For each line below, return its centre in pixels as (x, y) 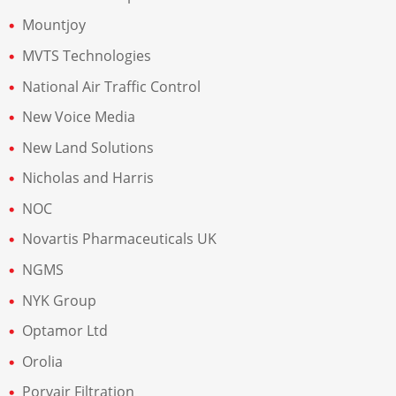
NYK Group (59, 300)
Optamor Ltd (65, 331)
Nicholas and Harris (88, 178)
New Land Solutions (88, 147)
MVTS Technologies (87, 55)
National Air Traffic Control (111, 86)
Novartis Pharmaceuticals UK (119, 239)
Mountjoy (54, 25)
